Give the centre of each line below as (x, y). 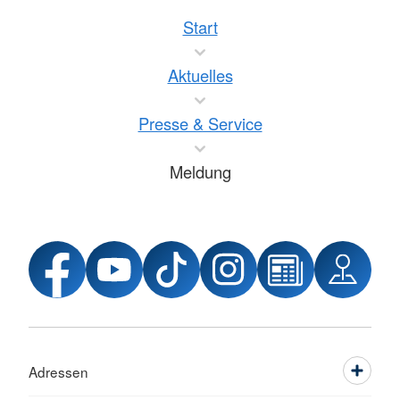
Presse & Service (200, 123)
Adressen (58, 371)
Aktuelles (200, 75)
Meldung (200, 171)
